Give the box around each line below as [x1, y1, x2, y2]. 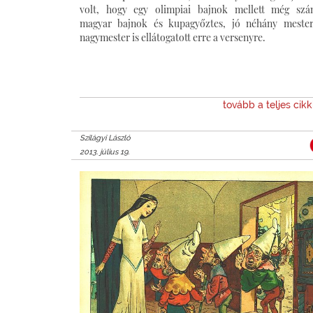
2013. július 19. [80, 147, 129, 156]
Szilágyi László [80, 133, 131, 143]
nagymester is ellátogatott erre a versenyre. [80, 30, 282, 44]
